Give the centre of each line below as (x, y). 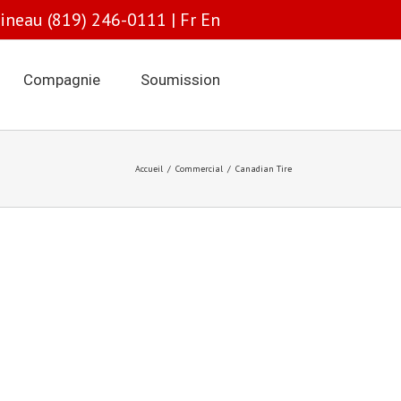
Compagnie (62, 80)
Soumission (180, 80)
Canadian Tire (264, 168)
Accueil (149, 168)
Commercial (199, 168)
